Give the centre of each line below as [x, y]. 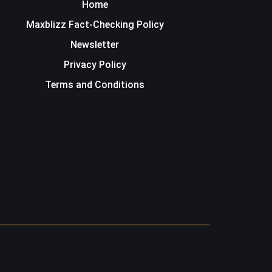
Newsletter [95, 45]
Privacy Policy [95, 65]
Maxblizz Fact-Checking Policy [95, 25]
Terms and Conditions [95, 85]
